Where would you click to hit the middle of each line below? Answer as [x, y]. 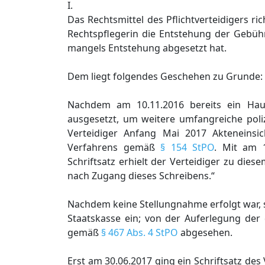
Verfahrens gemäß [114, 147]
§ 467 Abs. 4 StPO [140, 232]
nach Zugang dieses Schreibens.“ [141, 176]
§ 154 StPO [187, 147]
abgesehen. [205, 232]
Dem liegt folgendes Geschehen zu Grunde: [165, 76]
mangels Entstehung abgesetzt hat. [147, 48]
